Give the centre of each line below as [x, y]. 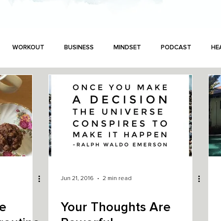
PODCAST [176, 48]
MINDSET [127, 48]
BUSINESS [79, 48]
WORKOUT [28, 48]
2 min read [117, 179]
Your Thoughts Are [116, 207]
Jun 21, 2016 [77, 179]
